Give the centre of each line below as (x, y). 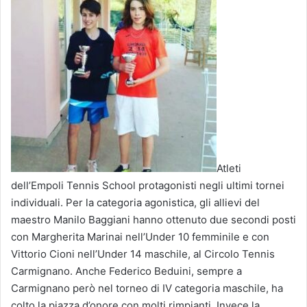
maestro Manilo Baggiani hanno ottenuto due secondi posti (153, 219)
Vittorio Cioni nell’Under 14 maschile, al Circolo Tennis (143, 254)
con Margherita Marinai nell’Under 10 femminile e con (140, 236)
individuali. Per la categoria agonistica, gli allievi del (135, 202)
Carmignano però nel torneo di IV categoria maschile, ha (147, 288)
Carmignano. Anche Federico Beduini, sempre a (126, 271)
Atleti (229, 168)
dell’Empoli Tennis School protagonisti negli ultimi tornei (148, 185)
